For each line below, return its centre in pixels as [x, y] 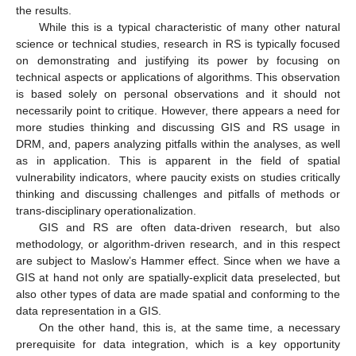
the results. [44, 10]
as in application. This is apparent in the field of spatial [178, 160]
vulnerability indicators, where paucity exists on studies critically [178, 177]
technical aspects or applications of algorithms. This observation [178, 77]
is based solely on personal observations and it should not [178, 93]
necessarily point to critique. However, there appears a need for [178, 110]
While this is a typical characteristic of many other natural [189, 27]
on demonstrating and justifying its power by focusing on [178, 60]
